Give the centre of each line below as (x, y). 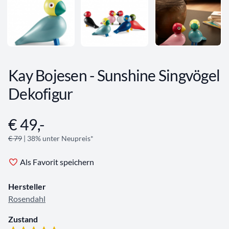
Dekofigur (41, 94)
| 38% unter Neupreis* (58, 139)
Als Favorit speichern (57, 162)
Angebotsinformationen (50, 121)
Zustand (23, 219)
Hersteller (27, 187)
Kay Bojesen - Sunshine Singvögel (114, 75)
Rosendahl (27, 199)
